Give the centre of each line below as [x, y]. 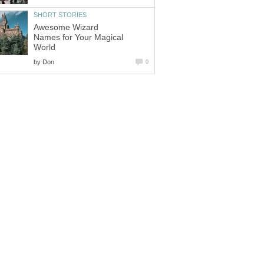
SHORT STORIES [60, 15]
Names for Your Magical [78, 37]
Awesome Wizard [66, 27]
